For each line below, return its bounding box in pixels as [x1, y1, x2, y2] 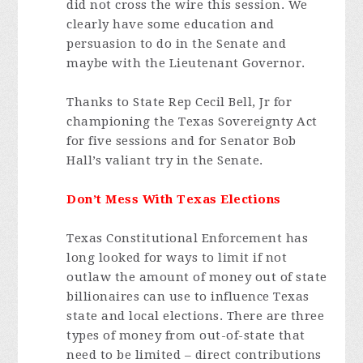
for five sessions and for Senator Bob [66, 134, 297, 148]
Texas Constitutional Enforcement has [66, 231, 309, 246]
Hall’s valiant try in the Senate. [66, 153, 263, 168]
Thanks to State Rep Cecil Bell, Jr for [66, 95, 293, 109]
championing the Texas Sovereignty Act [66, 114, 318, 129]
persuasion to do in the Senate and [66, 36, 287, 51]
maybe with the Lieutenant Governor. [66, 56, 305, 70]
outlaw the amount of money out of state [66, 270, 327, 284]
